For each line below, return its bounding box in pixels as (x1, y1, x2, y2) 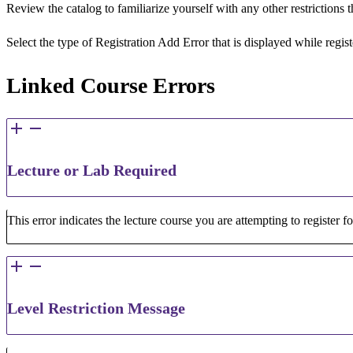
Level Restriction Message (7, 299, 185, 317)
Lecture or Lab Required (7, 161, 176, 179)
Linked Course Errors (6, 72, 215, 98)
